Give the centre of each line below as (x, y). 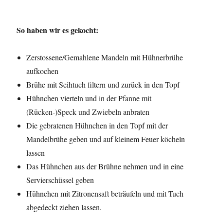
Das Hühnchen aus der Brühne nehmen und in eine (105, 166)
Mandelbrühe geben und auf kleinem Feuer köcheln (106, 139)
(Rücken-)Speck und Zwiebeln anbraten (88, 112)
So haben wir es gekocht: (58, 30)
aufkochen (43, 71)
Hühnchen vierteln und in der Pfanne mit (89, 98)
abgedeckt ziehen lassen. (64, 207)
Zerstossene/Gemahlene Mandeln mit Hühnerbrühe (105, 57)
